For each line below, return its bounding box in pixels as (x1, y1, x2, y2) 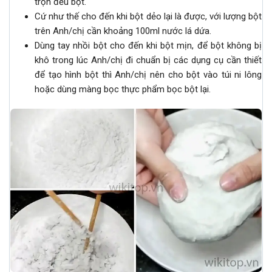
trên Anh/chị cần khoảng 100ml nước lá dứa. (35, 25, 211, 37)
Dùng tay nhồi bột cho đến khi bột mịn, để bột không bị (35, 40, 262, 52)
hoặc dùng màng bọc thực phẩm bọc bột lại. (35, 84, 211, 95)
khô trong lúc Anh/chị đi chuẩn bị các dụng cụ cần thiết (35, 55, 262, 66)
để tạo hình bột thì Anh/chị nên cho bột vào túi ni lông (35, 69, 262, 81)
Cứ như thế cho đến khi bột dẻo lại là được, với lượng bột (35, 11, 262, 22)
